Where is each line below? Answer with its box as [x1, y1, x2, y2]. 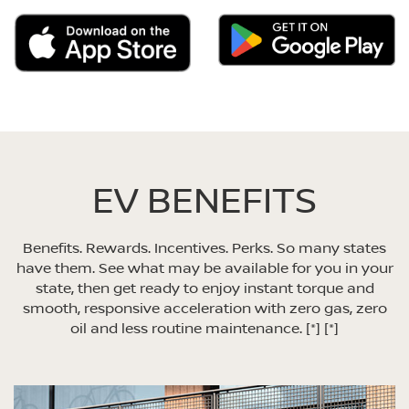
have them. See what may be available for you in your [16, 257, 393, 278]
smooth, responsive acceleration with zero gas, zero [22, 298, 387, 319]
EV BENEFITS [92, 174, 317, 225]
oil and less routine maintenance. [70, 318, 306, 339]
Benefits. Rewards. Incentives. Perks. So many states [23, 237, 386, 258]
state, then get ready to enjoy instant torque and [35, 278, 374, 299]
